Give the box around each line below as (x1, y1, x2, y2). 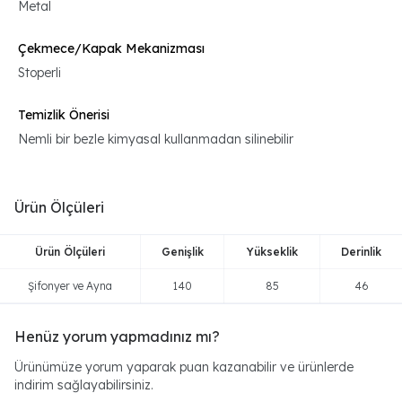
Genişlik (161, 245, 204, 258)
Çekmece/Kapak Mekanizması (18, 40, 205, 57)
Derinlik (341, 245, 381, 258)
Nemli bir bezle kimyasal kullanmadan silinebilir (18, 131, 293, 147)
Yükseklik (246, 245, 298, 258)
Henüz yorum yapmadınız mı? (14, 328, 220, 345)
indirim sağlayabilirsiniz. (14, 377, 153, 393)
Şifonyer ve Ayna (28, 279, 112, 293)
